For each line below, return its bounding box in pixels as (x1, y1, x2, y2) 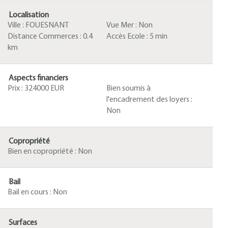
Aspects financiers (9, 74, 68, 82)
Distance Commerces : (8, 33, 83, 41)
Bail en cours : (8, 188, 53, 196)
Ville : (8, 21, 25, 30)
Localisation (9, 11, 49, 19)
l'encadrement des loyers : (106, 96, 192, 104)
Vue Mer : (106, 21, 138, 30)
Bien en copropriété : (8, 148, 78, 156)
